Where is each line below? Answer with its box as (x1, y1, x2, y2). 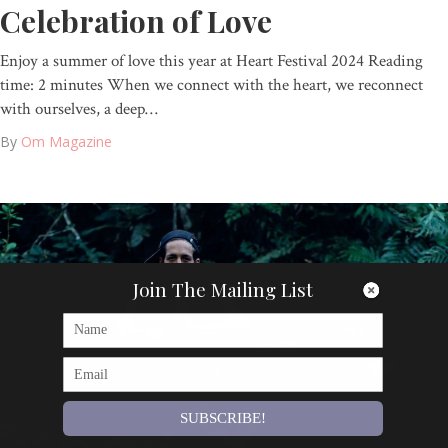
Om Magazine (21, 131, 112, 151)
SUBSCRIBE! (180, 410, 266, 426)
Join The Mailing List (133, 275, 313, 302)
